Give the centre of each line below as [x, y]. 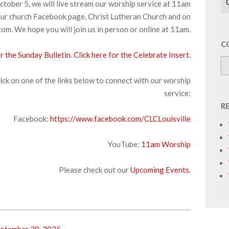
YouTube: [124, 144]
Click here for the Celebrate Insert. [132, 55]
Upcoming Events [160, 170]
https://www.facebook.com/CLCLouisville [120, 119]
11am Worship [166, 144]
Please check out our [95, 170]
